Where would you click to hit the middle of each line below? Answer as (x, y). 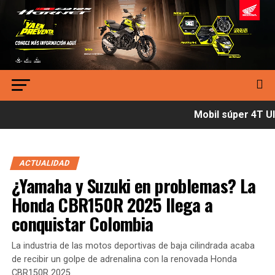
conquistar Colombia (82, 224)
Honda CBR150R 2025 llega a (112, 205)
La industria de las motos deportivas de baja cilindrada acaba (133, 246)
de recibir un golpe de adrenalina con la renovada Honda (124, 260)
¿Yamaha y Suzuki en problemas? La (134, 186)
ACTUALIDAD (45, 163)
